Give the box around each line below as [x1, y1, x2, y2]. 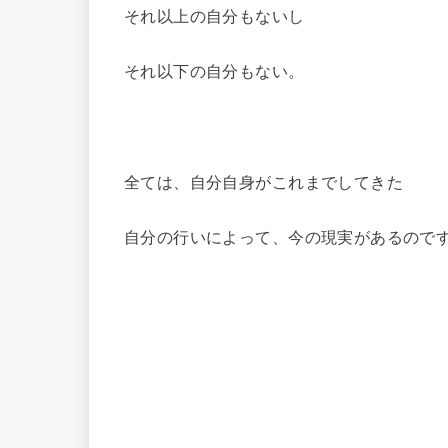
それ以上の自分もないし [124, 6, 305, 25]
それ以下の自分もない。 [124, 62, 305, 81]
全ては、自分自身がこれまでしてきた [124, 173, 404, 192]
